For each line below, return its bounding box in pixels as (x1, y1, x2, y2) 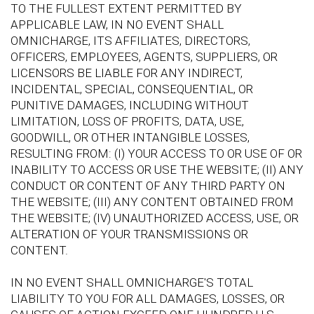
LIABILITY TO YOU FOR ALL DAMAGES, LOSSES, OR (11, 291, 285, 306)
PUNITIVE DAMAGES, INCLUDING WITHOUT (11, 97, 249, 112)
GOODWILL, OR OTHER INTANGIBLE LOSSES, (11, 130, 250, 144)
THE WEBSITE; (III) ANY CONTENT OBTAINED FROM (11, 194, 294, 209)
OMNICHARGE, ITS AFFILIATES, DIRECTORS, (11, 33, 250, 48)
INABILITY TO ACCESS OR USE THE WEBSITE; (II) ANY (11, 162, 303, 177)
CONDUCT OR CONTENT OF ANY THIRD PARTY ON (11, 178, 285, 193)
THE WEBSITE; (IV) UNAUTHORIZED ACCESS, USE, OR (11, 210, 299, 225)
